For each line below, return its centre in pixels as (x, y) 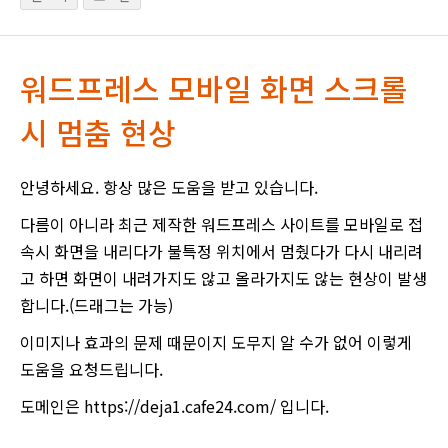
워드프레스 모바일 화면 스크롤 (214, 87)
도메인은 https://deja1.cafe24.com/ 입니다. (174, 405)
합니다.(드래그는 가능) (96, 304)
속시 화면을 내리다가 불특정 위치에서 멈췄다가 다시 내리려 (221, 250)
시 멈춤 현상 (98, 131)
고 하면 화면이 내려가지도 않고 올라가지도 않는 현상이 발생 (223, 277)
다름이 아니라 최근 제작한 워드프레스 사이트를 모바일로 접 (221, 223)
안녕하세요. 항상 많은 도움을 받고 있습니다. (169, 186)
